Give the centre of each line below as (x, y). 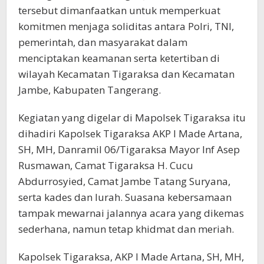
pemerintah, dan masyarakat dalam (103, 42)
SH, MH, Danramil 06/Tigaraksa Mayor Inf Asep (129, 149)
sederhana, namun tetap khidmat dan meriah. (126, 229)
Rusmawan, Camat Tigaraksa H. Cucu (106, 165)
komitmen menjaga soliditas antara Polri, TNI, (126, 26)
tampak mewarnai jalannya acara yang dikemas (131, 213)
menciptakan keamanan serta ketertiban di (119, 58)
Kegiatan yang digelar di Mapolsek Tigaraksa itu (132, 117)
